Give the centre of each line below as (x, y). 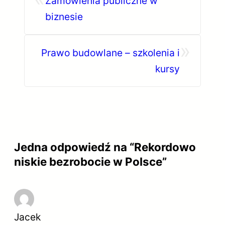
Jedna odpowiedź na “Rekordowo (105, 147)
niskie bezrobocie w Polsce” (90, 162)
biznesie (64, 17)
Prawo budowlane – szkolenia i (110, 53)
